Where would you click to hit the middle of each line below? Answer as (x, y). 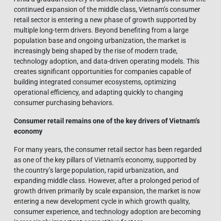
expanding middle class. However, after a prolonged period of (107, 180)
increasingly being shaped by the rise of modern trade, (96, 51)
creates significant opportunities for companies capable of (103, 71)
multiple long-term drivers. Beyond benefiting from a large (101, 30)
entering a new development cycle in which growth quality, (102, 201)
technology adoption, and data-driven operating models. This (107, 61)
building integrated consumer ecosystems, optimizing (95, 82)
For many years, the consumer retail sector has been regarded (108, 149)
